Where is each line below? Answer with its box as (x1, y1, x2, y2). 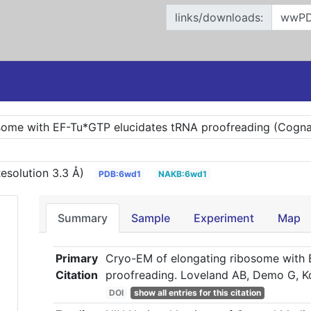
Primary (56, 251, 99, 265)
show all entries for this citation (133, 287, 261, 298)
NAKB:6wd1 (158, 169, 208, 179)
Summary (57, 211, 108, 225)
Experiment (193, 211, 254, 225)
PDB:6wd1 (98, 169, 141, 179)
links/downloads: (175, 10, 263, 24)
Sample (131, 211, 170, 225)
